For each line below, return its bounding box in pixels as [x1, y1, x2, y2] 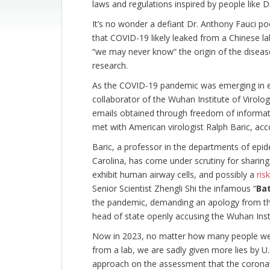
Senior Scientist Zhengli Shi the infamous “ [92, 183, 256, 195]
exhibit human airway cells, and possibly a [92, 169, 257, 181]
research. [92, 60, 128, 72]
